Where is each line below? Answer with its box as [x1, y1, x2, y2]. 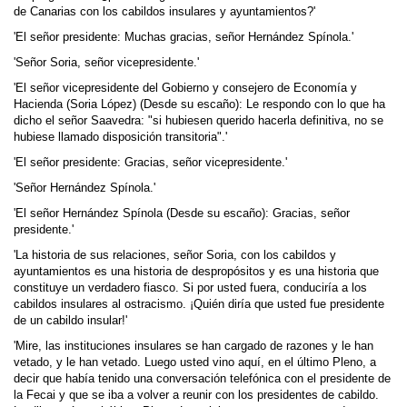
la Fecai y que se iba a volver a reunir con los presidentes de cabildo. [14, 389, 379, 402]
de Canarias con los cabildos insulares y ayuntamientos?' [14, 5, 315, 18]
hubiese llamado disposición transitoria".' [14, 131, 227, 144]
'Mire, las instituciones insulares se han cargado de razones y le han [14, 340, 373, 352]
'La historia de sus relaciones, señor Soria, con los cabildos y [14, 249, 336, 262]
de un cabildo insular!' [14, 314, 127, 327]
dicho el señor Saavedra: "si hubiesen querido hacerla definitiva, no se [14, 114, 383, 127]
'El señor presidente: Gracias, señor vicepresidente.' [14, 156, 287, 169]
